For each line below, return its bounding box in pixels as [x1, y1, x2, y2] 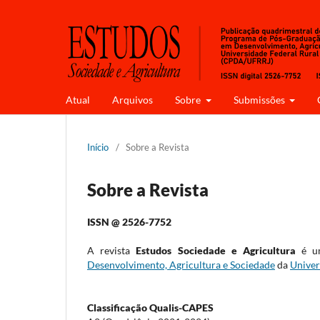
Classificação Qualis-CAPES [87, 301, 214, 314]
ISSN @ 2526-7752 [87, 215, 171, 228]
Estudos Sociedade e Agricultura [136, 244, 296, 256]
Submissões [233, 93, 287, 106]
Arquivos [112, 93, 153, 106]
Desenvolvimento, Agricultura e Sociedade [87, 258, 275, 271]
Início [87, 141, 109, 153]
